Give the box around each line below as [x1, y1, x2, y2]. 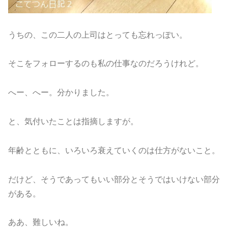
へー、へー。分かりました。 [8, 88, 114, 97]
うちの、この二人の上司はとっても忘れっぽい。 [8, 30, 187, 39]
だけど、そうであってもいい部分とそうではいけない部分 [8, 175, 220, 184]
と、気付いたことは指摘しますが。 [8, 117, 138, 126]
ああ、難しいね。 [8, 218, 73, 227]
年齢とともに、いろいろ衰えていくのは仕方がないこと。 [8, 146, 220, 155]
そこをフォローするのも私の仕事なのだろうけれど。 [8, 59, 204, 68]
